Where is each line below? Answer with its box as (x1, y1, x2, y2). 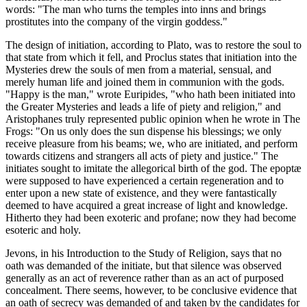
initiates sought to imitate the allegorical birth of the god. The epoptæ (5, 162, 302, 175)
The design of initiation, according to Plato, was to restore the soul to (5, 39, 302, 51)
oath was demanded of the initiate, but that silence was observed (5, 260, 282, 272)
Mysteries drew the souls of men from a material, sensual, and (5, 64, 271, 76)
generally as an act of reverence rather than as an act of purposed (5, 272, 284, 284)
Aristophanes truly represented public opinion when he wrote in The (5, 113, 300, 125)
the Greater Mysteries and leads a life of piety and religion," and (5, 101, 281, 113)
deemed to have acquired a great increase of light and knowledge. (5, 199, 288, 212)
